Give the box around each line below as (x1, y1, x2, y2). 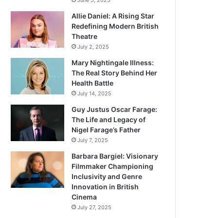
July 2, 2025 (77, 43, 109, 50)
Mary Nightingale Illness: (72, 58, 154, 67)
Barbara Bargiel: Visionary (72, 152, 159, 160)
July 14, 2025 (77, 90, 112, 97)
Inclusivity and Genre (72, 172, 143, 181)
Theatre (72, 32, 98, 40)
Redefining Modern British (72, 22, 159, 30)
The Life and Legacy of (72, 115, 146, 124)
